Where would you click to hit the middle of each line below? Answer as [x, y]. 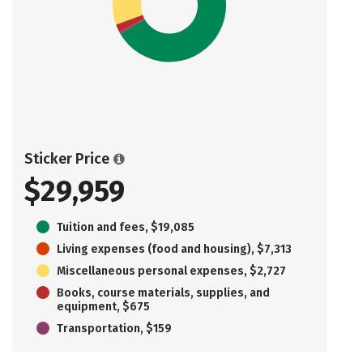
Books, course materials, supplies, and [163, 293]
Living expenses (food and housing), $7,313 [174, 249]
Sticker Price [67, 158]
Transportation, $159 [114, 328]
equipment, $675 [103, 306]
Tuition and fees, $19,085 [126, 227]
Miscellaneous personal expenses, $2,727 [171, 271]
